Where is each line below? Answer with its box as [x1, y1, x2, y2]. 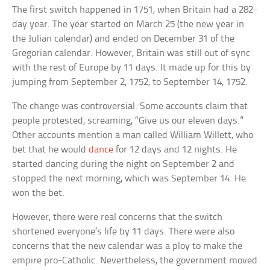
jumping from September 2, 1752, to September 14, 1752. [12, 77, 248, 88]
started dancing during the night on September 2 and [12, 159, 235, 170]
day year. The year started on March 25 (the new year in [12, 19, 245, 30]
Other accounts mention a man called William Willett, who [12, 130, 254, 141]
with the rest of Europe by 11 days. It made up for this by [12, 63, 251, 74]
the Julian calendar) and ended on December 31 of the [12, 34, 235, 45]
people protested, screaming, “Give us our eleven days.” [12, 116, 244, 127]
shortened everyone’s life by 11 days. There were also [12, 227, 235, 237]
